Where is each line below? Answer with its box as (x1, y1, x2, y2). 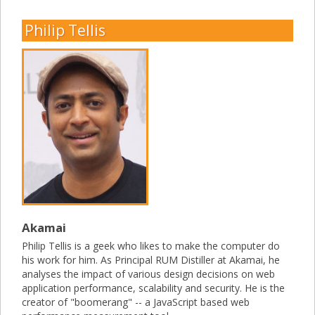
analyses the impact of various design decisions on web (22, 267, 275, 281)
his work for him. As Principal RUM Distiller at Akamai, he (22, 253, 280, 267)
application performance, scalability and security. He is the (22, 281, 285, 295)
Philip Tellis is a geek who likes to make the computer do (22, 239, 280, 253)
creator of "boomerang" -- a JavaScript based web (22, 295, 250, 309)
